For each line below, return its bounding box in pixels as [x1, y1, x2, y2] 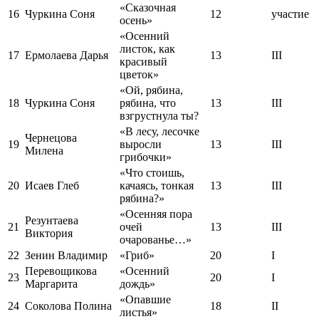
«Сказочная [120, 1, 176, 14]
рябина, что [120, 97, 176, 110]
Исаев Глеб [25, 179, 79, 192]
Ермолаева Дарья [25, 49, 108, 62]
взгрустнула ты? [120, 110, 199, 122]
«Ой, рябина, [120, 84, 183, 97]
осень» [120, 14, 152, 27]
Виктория [25, 227, 73, 240]
